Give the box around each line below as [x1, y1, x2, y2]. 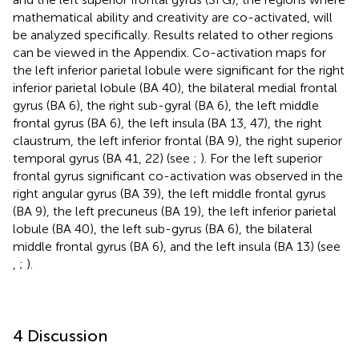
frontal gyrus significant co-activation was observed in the [13, 167, 343, 184]
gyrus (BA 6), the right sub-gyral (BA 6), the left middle [13, 97, 319, 113]
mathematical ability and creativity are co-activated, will [13, 9, 333, 25]
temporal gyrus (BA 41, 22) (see [13, 150, 193, 166]
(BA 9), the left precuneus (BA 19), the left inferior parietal [13, 203, 337, 219]
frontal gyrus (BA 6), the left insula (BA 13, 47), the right [13, 115, 322, 131]
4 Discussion [13, 325, 107, 345]
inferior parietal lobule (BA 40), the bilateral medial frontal [13, 79, 337, 95]
